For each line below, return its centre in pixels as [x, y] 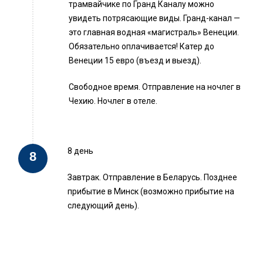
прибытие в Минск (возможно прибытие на [151, 192]
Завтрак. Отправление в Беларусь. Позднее [152, 178]
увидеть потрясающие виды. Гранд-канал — [154, 18]
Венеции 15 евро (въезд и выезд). [135, 61]
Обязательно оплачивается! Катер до [141, 47]
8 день [80, 151]
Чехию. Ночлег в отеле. [113, 101]
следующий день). [103, 206]
